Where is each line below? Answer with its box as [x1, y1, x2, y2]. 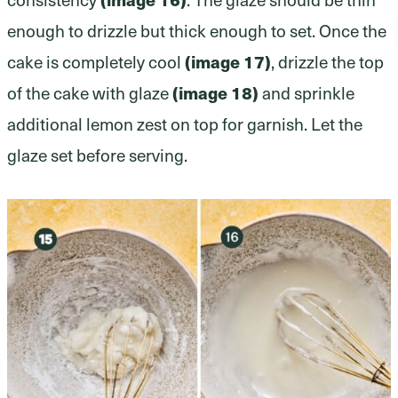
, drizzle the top [271, 49, 384, 75]
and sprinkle [259, 80, 354, 106]
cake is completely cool [7, 49, 185, 75]
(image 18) [172, 80, 259, 106]
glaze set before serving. [7, 142, 187, 168]
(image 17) [185, 49, 271, 75]
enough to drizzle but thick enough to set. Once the [7, 18, 386, 44]
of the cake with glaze [7, 80, 172, 106]
